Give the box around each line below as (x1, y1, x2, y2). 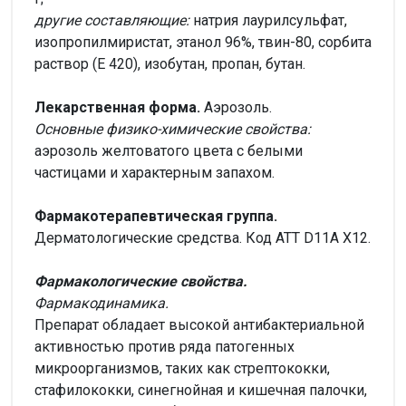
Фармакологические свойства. (34, 273, 247, 290)
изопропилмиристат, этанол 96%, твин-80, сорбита (34, 34, 372, 51)
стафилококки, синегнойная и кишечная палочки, (34, 382, 367, 399)
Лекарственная (34, 99, 149, 116)
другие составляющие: (34, 12, 189, 29)
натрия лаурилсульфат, (189, 12, 347, 29)
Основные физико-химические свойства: (34, 121, 311, 138)
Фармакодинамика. (34, 295, 169, 312)
